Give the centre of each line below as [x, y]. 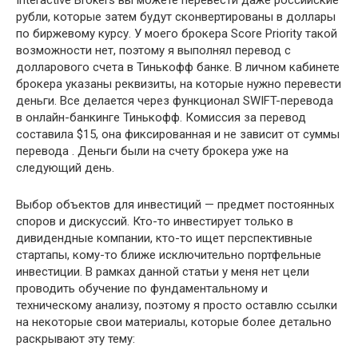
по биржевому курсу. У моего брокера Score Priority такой [177, 34]
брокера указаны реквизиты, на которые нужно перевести [179, 84]
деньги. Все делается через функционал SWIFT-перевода [175, 101]
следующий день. [65, 168]
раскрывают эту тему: [76, 339]
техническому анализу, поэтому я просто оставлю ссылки [177, 306]
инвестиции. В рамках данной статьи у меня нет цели [163, 272]
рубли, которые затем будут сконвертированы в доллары [176, 17]
